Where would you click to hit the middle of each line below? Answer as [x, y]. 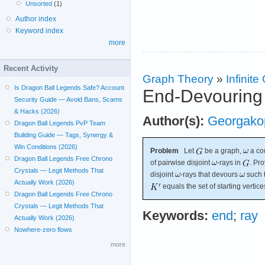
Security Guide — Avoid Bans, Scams [69, 99]
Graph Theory [178, 78]
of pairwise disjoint [181, 162]
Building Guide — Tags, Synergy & [64, 135]
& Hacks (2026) [37, 111]
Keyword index [39, 31]
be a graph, [223, 151]
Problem [164, 151]
